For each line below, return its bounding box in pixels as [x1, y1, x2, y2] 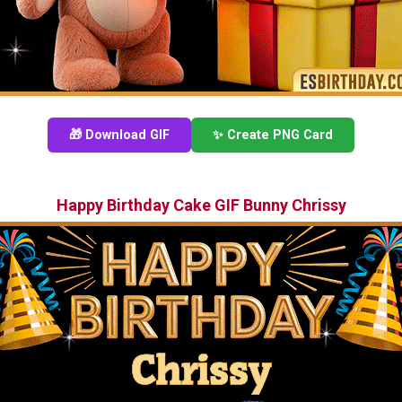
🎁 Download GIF [69, 127, 170, 143]
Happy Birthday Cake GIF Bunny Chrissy [56, 196, 346, 214]
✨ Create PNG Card [213, 127, 333, 143]
